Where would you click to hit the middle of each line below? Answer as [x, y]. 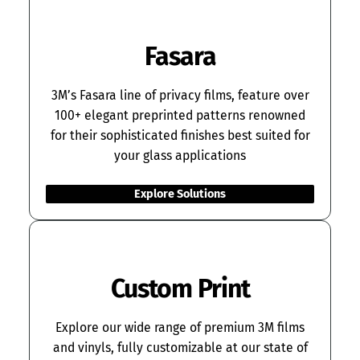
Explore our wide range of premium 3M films [180, 328]
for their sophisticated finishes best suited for [180, 136]
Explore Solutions [180, 194]
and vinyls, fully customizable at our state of [180, 348]
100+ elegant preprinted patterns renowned [180, 116]
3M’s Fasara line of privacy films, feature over [180, 96]
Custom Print [180, 289]
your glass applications [180, 156]
